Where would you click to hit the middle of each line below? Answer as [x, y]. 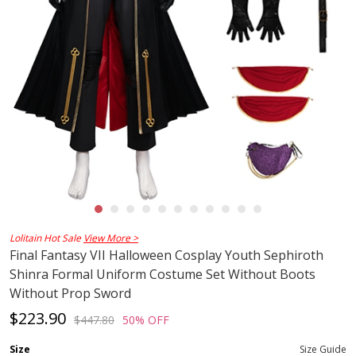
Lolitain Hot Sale [46, 238]
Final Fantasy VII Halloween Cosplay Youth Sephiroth [166, 255]
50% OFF [146, 320]
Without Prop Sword [70, 294]
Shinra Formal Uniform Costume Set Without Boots [163, 275]
